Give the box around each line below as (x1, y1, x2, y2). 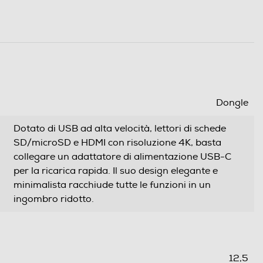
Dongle (216, 97, 248, 109)
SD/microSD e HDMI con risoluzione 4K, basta (14, 137, 221, 149)
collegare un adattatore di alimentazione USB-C (14, 151, 231, 163)
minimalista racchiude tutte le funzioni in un (14, 179, 211, 191)
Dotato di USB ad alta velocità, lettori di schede (14, 123, 226, 135)
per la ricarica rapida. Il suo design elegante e (14, 165, 218, 177)
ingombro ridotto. (14, 193, 94, 205)
